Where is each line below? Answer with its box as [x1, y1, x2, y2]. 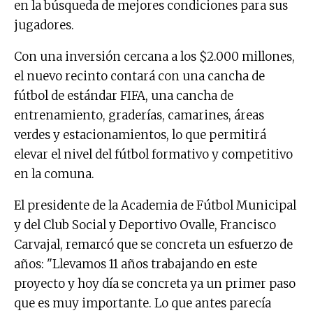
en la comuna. [14, 166, 94, 182]
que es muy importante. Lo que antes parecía [14, 296, 271, 312]
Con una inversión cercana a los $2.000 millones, [14, 49, 295, 65]
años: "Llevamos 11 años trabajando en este [14, 256, 257, 272]
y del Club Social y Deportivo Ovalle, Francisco [14, 217, 276, 233]
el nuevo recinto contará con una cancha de [14, 68, 265, 85]
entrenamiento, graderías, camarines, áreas [14, 108, 264, 124]
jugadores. [14, 17, 74, 34]
